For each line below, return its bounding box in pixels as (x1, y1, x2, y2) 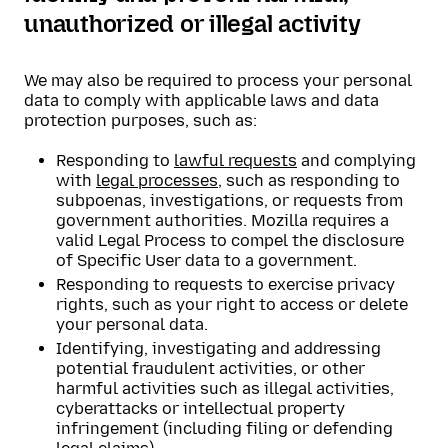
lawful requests (174, 151, 297, 170)
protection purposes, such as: (24, 111, 257, 130)
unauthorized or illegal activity (24, 9, 361, 38)
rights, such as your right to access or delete (56, 295, 408, 314)
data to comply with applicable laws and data (24, 91, 379, 110)
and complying (297, 151, 416, 170)
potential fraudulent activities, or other (56, 359, 365, 378)
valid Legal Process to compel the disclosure (56, 231, 404, 250)
